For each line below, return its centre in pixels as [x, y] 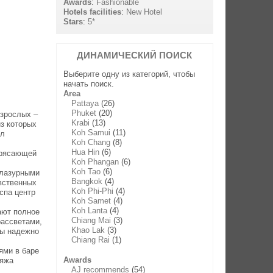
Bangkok [87, 182]
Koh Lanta [90, 211]
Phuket [84, 113]
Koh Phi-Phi [93, 191]
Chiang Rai [91, 240]
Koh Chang [91, 143]
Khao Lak [88, 230]
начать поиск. [89, 84]
